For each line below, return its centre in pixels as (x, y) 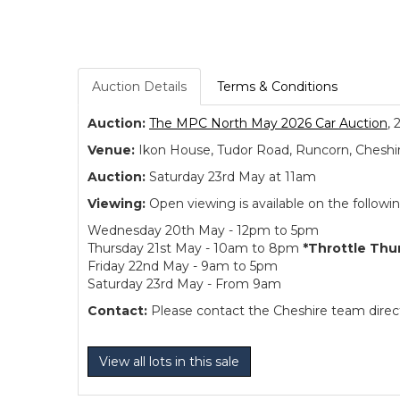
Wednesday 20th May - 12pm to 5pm (203, 231)
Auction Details (139, 87)
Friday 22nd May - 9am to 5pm (183, 267)
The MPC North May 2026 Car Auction (268, 124)
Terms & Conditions (277, 87)
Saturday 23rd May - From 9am (184, 284)
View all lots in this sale (169, 362)
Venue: (111, 150)
